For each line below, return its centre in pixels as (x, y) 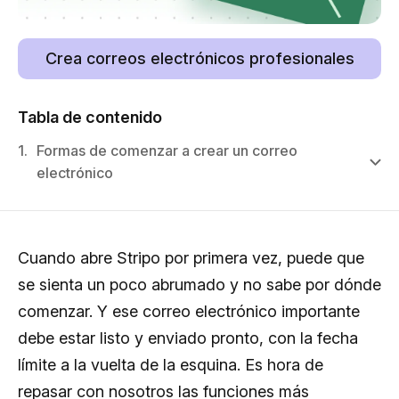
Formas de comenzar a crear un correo (167, 150)
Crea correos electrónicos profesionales (199, 58)
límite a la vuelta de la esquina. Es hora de (171, 364)
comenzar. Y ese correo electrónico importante (189, 311)
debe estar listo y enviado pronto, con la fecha (188, 338)
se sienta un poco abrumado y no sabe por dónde (199, 284)
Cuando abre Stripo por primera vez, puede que (191, 257)
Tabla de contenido (90, 117)
